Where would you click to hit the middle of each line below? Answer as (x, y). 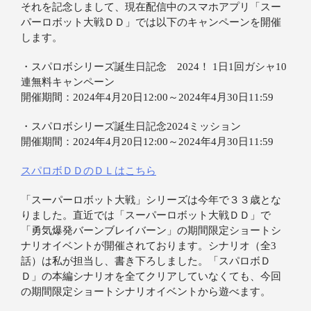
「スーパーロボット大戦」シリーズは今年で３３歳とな (151, 200)
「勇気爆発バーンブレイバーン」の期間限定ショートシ (151, 231)
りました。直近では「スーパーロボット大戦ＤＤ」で (146, 216)
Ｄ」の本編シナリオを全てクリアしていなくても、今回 (151, 277)
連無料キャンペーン (68, 82)
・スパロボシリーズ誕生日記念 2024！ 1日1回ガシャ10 (154, 67)
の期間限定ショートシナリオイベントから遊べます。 (146, 292)
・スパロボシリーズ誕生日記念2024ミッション (131, 127)
